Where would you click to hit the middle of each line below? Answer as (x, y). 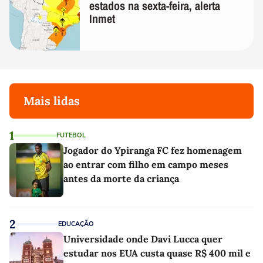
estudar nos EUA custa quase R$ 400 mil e (157, 253)
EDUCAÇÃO (76, 224)
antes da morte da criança (121, 178)
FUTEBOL (71, 135)
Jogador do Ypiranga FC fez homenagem (153, 150)
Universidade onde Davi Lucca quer (143, 239)
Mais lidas (52, 101)
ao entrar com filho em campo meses (146, 164)
